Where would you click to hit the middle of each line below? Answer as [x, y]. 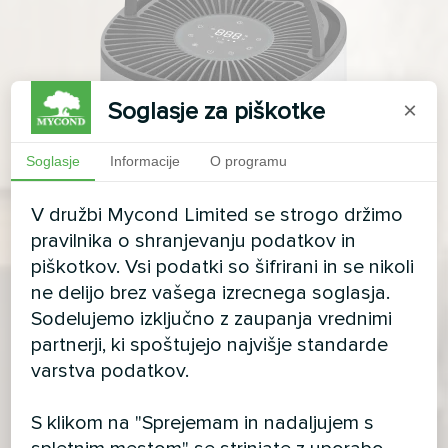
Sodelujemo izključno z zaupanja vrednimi [212, 318]
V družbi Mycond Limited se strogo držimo [217, 214]
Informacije [145, 160]
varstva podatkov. [110, 370]
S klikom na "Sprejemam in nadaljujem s [203, 422]
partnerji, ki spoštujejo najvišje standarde [210, 344]
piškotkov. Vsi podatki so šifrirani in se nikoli [223, 266]
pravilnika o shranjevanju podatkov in [194, 240]
